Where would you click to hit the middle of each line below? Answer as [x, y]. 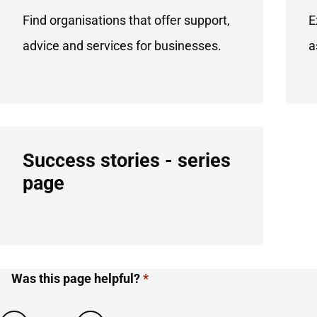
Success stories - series [127, 161]
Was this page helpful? [76, 279]
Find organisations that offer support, [126, 21]
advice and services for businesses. [122, 46]
